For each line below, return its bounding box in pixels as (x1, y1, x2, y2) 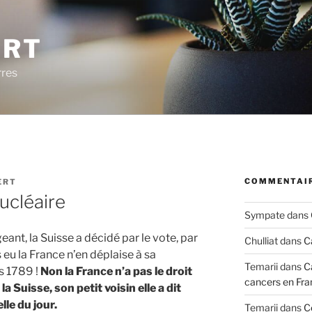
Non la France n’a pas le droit (38, 265, 192, 279)
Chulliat (244, 235, 278, 247)
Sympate (244, 209, 285, 221)
